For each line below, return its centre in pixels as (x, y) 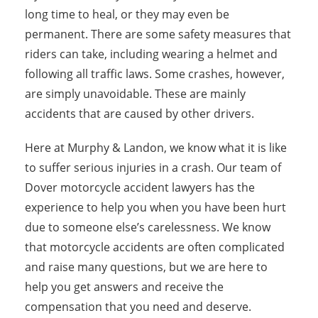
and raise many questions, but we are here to (146, 267)
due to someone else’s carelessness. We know (148, 227)
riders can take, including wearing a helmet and (151, 54)
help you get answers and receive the (124, 287)
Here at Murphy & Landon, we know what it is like (156, 148)
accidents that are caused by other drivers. (139, 114)
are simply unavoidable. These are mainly (135, 94)
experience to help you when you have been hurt (155, 207)
